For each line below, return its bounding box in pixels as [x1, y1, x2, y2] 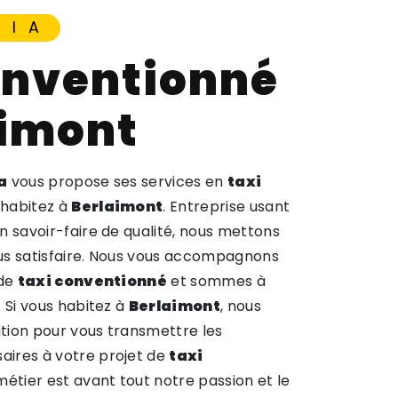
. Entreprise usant [163, 196, 291, 217]
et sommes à [167, 271, 266, 291]
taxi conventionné [17, 271, 168, 291]
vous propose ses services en [7, 171, 227, 192]
